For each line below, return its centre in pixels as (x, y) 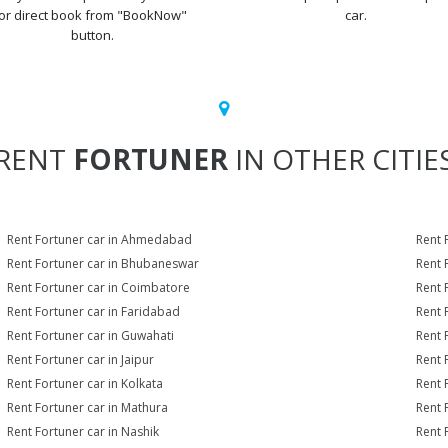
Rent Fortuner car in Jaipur (81, 359)
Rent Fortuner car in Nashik (83, 431)
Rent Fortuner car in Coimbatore (99, 287)
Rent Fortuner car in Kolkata (85, 383)
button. (92, 35)
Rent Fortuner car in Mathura (88, 407)
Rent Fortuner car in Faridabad (94, 311)
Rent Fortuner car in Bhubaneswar (103, 263)
